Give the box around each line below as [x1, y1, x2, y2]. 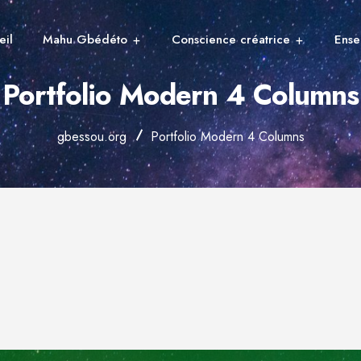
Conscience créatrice [172, 30, 290, 48]
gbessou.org [56, 127, 127, 146]
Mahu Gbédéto [43, 30, 127, 48]
